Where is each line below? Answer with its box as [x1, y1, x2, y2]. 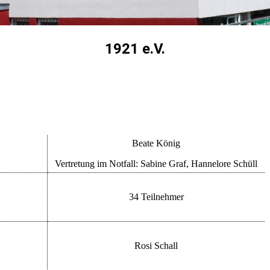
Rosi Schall [134, 240, 178, 251]
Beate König [132, 137, 180, 148]
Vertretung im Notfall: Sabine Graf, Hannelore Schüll [55, 158, 257, 169]
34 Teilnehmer [128, 191, 184, 202]
